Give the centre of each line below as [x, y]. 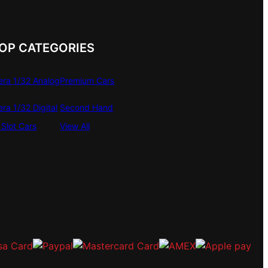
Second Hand [87, 107]
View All [75, 126]
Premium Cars [87, 80]
